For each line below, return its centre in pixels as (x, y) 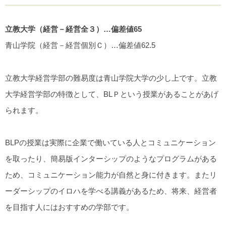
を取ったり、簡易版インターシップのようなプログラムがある (111, 158)
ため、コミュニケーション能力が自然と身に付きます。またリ (111, 175)
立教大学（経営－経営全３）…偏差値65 (73, 29)
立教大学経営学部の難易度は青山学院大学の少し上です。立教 (111, 78)
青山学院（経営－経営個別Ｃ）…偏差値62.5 (80, 45)
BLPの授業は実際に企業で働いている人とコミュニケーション (110, 142)
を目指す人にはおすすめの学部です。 (69, 207)
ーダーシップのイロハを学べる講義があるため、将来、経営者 (111, 191)
